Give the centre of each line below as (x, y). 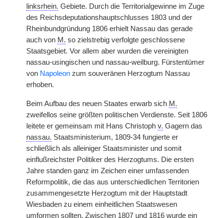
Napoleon (55, 73)
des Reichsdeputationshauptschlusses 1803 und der (109, 18)
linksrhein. (42, 6)
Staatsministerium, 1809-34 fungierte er (115, 137)
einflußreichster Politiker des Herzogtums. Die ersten (110, 160)
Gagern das (183, 126)
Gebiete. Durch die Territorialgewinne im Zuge (131, 6)
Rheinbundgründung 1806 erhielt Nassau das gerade (109, 29)
